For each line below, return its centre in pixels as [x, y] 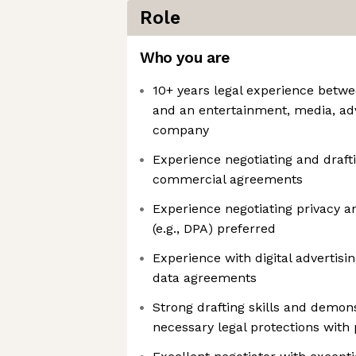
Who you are [185, 58]
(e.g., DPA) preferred [214, 228]
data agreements [205, 278]
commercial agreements [228, 179]
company [181, 130]
